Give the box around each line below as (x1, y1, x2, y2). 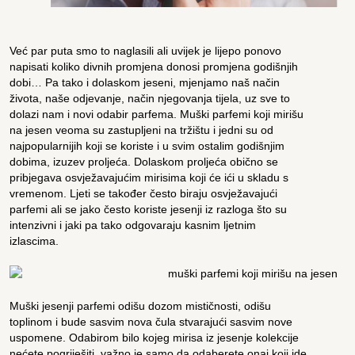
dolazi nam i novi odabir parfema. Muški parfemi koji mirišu (10, 107, 304, 120)
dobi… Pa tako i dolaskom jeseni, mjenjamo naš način (10, 75, 281, 89)
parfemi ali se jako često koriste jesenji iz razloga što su (10, 202, 288, 216)
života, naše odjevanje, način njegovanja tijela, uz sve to (10, 91, 291, 105)
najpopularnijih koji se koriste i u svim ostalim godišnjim (10, 139, 285, 152)
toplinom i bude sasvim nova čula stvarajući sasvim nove (10, 315, 293, 328)
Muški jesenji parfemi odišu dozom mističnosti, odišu (10, 299, 272, 312)
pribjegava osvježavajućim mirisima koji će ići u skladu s (10, 170, 289, 184)
